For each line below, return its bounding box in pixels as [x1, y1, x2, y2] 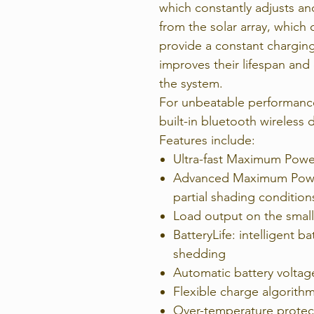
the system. [159, 76, 223, 91]
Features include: [159, 132, 255, 148]
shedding [173, 246, 226, 261]
